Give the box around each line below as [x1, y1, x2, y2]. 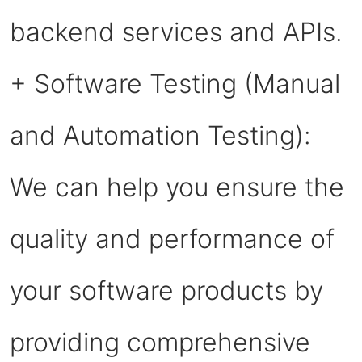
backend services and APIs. [10, 15, 343, 48]
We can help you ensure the [10, 170, 344, 203]
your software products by [10, 274, 323, 306]
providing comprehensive [10, 326, 310, 358]
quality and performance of [10, 222, 335, 255]
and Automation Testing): [10, 119, 311, 151]
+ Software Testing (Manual [10, 67, 340, 99]
